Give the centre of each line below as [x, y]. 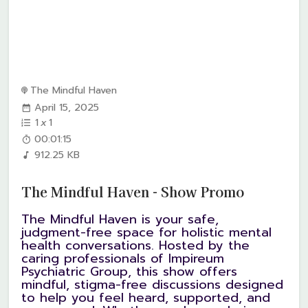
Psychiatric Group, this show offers [130, 272]
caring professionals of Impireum [123, 259]
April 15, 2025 [67, 107]
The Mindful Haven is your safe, [120, 220]
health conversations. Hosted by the [136, 246]
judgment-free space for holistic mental [147, 233]
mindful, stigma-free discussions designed [153, 285]
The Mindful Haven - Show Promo [133, 191]
